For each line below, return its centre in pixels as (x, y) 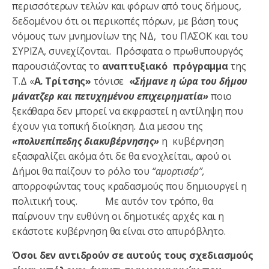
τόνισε (111, 81)
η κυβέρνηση (193, 141)
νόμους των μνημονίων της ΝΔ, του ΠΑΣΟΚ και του (130, 36)
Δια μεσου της (171, 126)
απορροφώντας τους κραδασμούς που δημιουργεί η (129, 186)
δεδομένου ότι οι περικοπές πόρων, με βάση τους (125, 21)
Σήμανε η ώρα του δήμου (191, 81)
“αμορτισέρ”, (178, 171)
